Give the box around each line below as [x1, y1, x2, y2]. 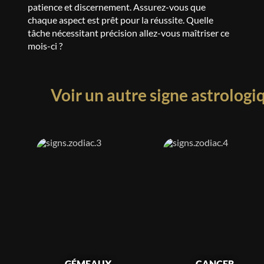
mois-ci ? [27, 40, 62, 51]
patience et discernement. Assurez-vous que [27, 1, 206, 12]
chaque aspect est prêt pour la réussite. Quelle [27, 14, 213, 25]
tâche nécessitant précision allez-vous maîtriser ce [27, 27, 229, 38]
